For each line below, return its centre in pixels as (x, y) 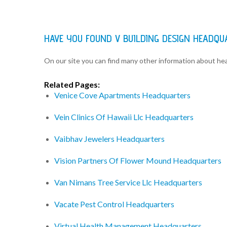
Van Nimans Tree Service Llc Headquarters (128, 182)
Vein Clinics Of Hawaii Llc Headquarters (124, 117)
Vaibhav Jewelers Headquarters (109, 139)
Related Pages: (72, 85)
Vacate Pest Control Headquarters (114, 204)
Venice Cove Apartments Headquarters (122, 95)
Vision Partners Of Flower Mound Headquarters (138, 161)
